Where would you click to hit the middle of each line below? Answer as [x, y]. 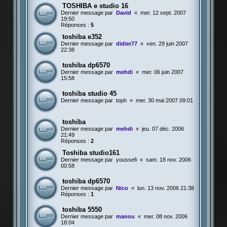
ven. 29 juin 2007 [167, 44]
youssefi [126, 160]
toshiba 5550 [82, 210]
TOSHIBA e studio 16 [95, 6]
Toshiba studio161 [91, 153]
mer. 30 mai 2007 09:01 [164, 101]
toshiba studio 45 [89, 94]
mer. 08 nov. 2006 [165, 217]
